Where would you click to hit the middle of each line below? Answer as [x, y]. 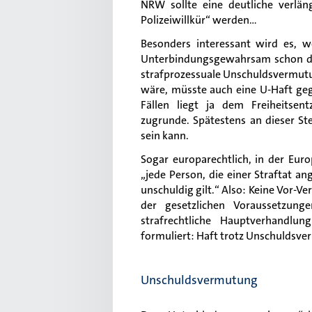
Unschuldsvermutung [199, 280]
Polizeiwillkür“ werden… [199, 20]
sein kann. [165, 135]
